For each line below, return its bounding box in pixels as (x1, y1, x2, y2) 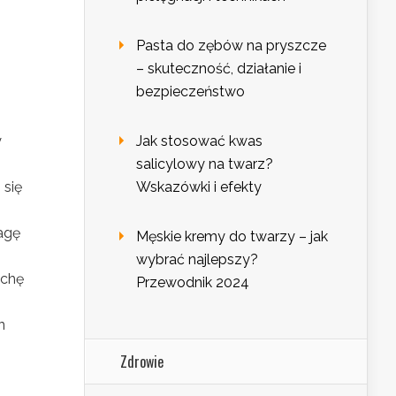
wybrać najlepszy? (136, 251, 258, 269)
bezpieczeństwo (136, 83, 245, 101)
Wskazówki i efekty (136, 179, 262, 196)
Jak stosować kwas (136, 133, 263, 150)
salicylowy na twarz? (136, 156, 273, 173)
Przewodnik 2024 (136, 274, 249, 292)
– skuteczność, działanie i (136, 60, 301, 78)
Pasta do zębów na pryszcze (136, 37, 326, 55)
